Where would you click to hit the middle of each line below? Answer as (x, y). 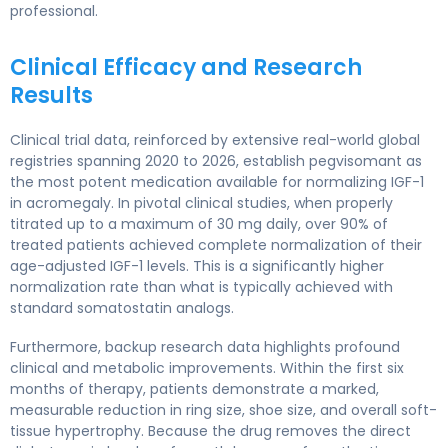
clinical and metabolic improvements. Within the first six (207, 367)
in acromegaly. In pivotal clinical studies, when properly (201, 202)
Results (51, 95)
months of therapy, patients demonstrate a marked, (194, 388)
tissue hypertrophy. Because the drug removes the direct (210, 430)
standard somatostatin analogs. (122, 307)
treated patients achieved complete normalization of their (216, 244)
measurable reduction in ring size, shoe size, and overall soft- (223, 409)
